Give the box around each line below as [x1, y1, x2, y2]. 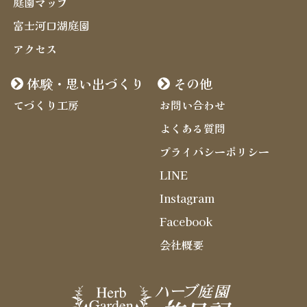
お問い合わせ [159, 97, 225, 114]
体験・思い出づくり [26, 74, 144, 94]
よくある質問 [159, 120, 225, 137]
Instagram [159, 190, 214, 207]
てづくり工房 [12, 97, 79, 114]
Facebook [159, 213, 212, 230]
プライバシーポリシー [159, 143, 269, 160]
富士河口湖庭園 [12, 17, 90, 34]
